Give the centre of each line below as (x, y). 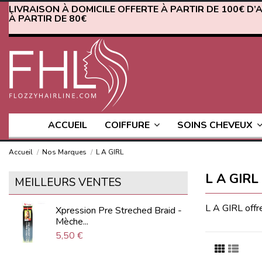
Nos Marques (65, 152)
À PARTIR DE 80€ (48, 19)
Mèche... (72, 221)
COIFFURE (128, 125)
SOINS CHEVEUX (216, 125)
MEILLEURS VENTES (68, 182)
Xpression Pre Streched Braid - (118, 210)
